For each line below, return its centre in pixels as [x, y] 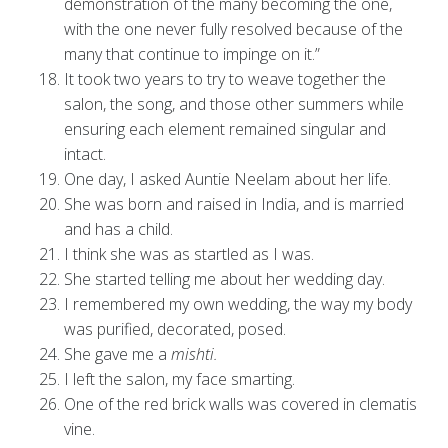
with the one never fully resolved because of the [233, 29]
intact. [84, 154]
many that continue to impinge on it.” [191, 54]
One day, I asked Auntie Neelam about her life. [227, 179]
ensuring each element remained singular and [224, 129]
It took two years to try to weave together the [224, 79]
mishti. [194, 354]
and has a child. [118, 229]
